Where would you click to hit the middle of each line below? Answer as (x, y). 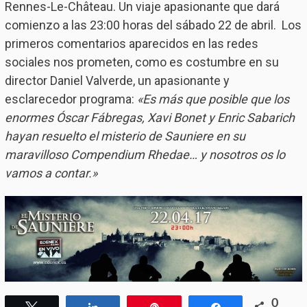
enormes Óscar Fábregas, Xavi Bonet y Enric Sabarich (149, 118)
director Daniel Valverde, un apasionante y (117, 81)
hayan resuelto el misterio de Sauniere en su (125, 136)
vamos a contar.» (51, 173)
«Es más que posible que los (213, 99)
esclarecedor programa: (71, 99)
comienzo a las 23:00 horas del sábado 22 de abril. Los (153, 25)
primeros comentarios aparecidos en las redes (131, 44)
